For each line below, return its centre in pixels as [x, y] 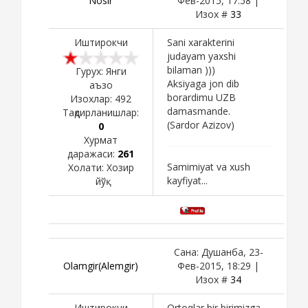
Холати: [87, 167]
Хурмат [101, 140]
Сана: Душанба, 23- [218, 252]
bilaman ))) [191, 69]
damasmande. [199, 111]
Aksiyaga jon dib [203, 83]
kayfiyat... [187, 180]
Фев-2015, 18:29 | [218, 265]
